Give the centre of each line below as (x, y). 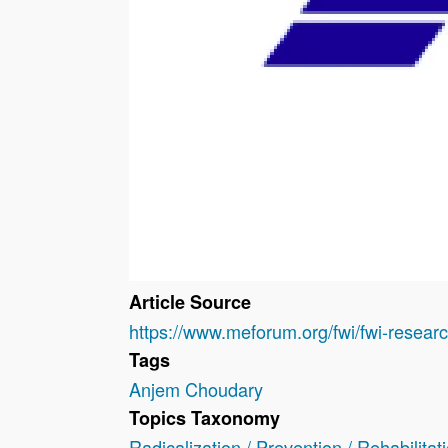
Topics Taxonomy (204, 418)
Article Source (189, 302)
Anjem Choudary (195, 389)
